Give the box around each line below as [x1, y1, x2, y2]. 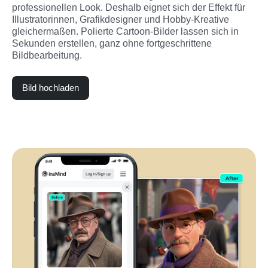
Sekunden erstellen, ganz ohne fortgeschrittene [12, 38, 212, 48]
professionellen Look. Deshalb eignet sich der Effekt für [12, 2, 245, 13]
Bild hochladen [22, 82, 79, 93]
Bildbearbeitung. [12, 50, 82, 60]
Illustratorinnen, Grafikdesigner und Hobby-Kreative [12, 14, 229, 25]
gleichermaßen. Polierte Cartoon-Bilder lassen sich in [12, 26, 239, 36]
